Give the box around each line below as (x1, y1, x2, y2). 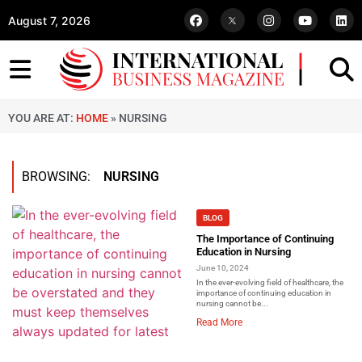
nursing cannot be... (196, 298, 268, 308)
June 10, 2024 (196, 263, 249, 272)
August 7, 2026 (8, 13, 90, 27)
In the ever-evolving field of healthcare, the (196, 277, 343, 287)
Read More (196, 316, 242, 328)
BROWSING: (22, 169, 103, 185)
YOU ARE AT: (8, 112, 76, 125)
